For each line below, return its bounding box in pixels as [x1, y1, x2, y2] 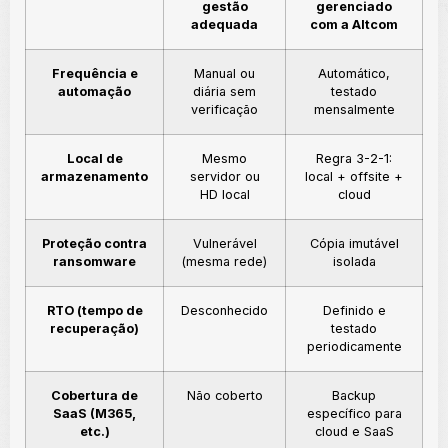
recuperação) [50, 321, 139, 337]
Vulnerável [192, 236, 257, 252]
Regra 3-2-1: [316, 151, 392, 167]
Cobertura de [51, 388, 138, 404]
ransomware [53, 254, 136, 270]
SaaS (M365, [53, 406, 136, 422]
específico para [306, 406, 402, 422]
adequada [191, 17, 258, 33]
